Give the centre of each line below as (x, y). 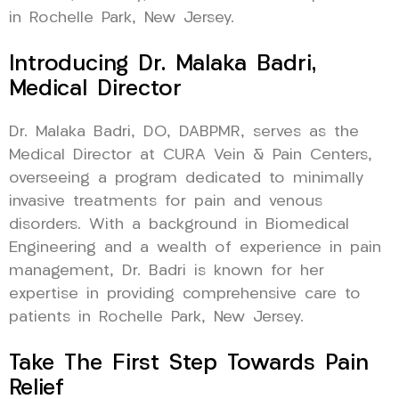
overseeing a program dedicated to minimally (186, 179)
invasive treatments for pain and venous (166, 202)
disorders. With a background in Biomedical (179, 225)
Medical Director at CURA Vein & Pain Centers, (191, 156)
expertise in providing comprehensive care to (185, 295)
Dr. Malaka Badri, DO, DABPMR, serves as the (184, 133)
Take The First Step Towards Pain (189, 364)
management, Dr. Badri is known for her (167, 272)
